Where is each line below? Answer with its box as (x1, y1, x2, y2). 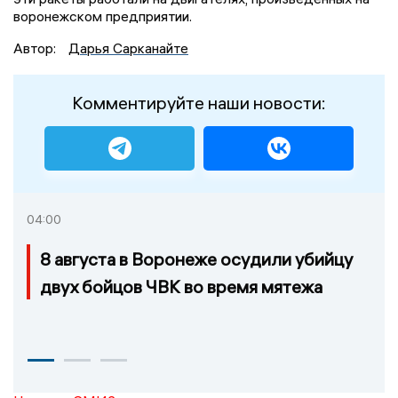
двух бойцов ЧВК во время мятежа (40, 275, 322, 298)
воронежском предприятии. (13, 6, 195, 25)
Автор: (13, 38, 60, 57)
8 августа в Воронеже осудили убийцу (40, 247, 353, 270)
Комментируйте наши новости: (72, 91, 326, 114)
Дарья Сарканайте (68, 38, 188, 57)
